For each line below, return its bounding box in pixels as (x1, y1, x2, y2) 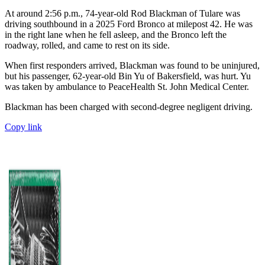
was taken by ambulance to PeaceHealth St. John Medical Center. (5, 82, 249, 92)
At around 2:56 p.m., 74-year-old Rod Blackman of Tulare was (5, 8, 240, 19)
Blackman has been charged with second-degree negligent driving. (5, 102, 253, 112)
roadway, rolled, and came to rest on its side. (5, 40, 170, 51)
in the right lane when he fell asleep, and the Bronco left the (5, 30, 227, 40)
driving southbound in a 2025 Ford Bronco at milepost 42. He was (5, 19, 253, 30)
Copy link (5, 122, 42, 132)
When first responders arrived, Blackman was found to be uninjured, (5, 60, 260, 71)
